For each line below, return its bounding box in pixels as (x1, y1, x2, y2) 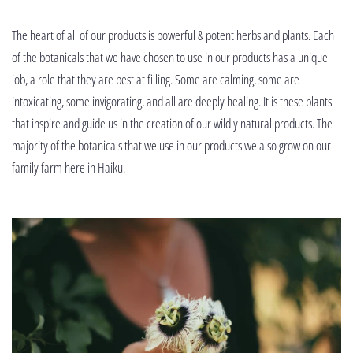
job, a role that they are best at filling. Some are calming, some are (12, 70, 299, 89)
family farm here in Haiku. (12, 158, 128, 177)
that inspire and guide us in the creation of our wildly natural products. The (12, 114, 333, 133)
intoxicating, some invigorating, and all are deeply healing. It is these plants (12, 92, 332, 111)
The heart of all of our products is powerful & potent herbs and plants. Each (12, 26, 334, 45)
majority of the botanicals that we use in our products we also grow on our (12, 136, 331, 155)
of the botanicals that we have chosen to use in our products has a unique (12, 48, 328, 67)
